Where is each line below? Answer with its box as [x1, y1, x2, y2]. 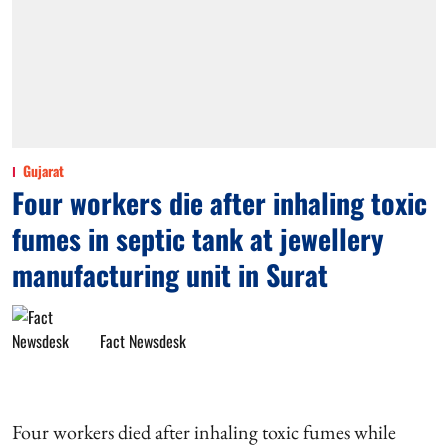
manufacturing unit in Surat [12, 254, 328, 295]
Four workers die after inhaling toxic [12, 182, 427, 223]
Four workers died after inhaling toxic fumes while [12, 419, 396, 445]
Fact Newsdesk [100, 329, 186, 353]
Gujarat [23, 160, 64, 181]
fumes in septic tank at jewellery [12, 218, 384, 259]
